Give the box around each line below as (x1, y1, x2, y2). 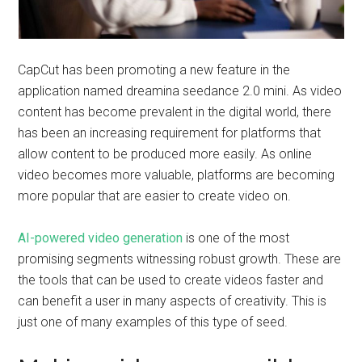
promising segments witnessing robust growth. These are (18, 251, 342, 267)
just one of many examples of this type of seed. (18, 314, 288, 330)
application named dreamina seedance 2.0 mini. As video (18, 83, 343, 99)
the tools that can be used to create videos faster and (18, 272, 324, 288)
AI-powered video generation (18, 230, 183, 246)
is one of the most (183, 230, 290, 246)
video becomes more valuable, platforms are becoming (18, 167, 335, 183)
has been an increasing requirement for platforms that (18, 125, 322, 141)
